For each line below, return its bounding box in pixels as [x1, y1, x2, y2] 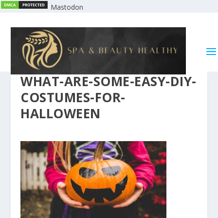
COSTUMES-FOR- [20, 88, 126, 106]
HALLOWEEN [20, 104, 101, 122]
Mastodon [51, 2, 83, 12]
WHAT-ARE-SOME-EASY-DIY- [20, 72, 197, 90]
